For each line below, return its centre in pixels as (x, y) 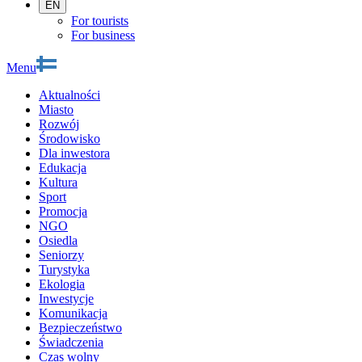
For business (103, 35)
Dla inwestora (74, 153)
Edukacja (63, 167)
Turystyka (64, 269)
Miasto (56, 109)
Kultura (58, 182)
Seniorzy (61, 255)
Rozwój (59, 124)
